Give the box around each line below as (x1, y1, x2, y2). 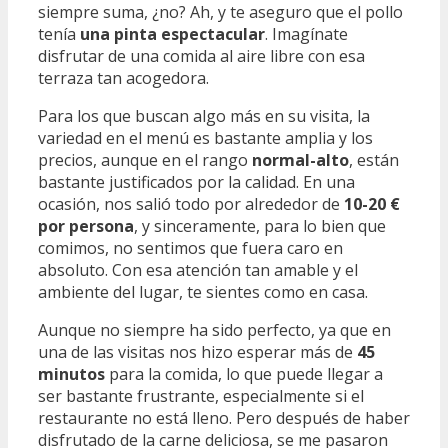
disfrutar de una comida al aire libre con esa (38, 44, 365, 67)
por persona (38, 214, 134, 237)
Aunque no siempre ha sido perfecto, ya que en (38, 318, 391, 341)
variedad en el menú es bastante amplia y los (38, 126, 373, 149)
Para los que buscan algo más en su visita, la (38, 104, 370, 127)
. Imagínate (265, 22, 348, 45)
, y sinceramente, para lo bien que (134, 214, 386, 237)
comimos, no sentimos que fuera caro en (38, 236, 343, 259)
